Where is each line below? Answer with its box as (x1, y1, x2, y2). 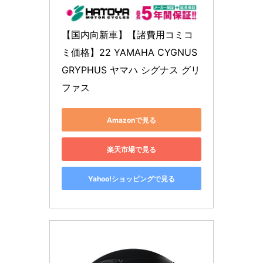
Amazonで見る (107, 115, 156, 124)
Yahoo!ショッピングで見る (88, 174, 175, 183)
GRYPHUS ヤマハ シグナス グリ (62, 64, 200, 76)
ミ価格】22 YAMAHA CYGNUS (62, 46, 197, 58)
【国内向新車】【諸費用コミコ (62, 29, 193, 41)
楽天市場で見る (107, 144, 156, 154)
